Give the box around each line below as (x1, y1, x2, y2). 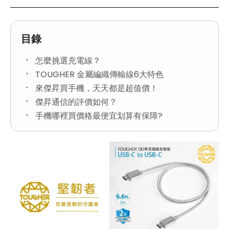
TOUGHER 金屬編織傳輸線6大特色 (35, 68, 164, 80)
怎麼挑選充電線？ (35, 54, 101, 66)
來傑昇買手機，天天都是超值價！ (35, 82, 158, 94)
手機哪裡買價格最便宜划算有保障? (35, 109, 163, 122)
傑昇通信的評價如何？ (35, 96, 117, 108)
